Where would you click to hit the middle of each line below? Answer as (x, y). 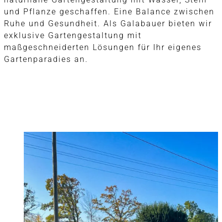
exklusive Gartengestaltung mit (73, 35)
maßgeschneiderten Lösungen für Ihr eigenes (103, 47)
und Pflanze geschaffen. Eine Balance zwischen (109, 11)
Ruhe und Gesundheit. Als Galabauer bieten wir (108, 23)
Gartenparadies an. (46, 59)
